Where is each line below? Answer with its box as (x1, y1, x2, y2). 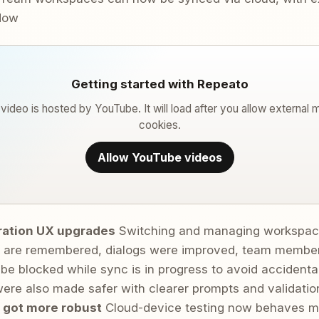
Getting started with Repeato (70, 76, 249, 91)
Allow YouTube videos (97, 150, 222, 164)
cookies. (138, 117, 181, 132)
